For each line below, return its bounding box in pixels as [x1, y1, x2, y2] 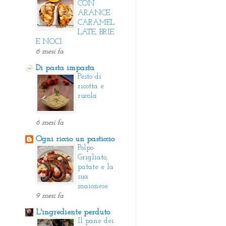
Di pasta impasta [36, 64, 94, 72]
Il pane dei [78, 217, 114, 225]
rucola [78, 92, 97, 100]
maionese [78, 182, 108, 190]
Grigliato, [78, 153, 108, 161]
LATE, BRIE [78, 28, 114, 36]
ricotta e [78, 82, 104, 90]
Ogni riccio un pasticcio [36, 135, 115, 143]
